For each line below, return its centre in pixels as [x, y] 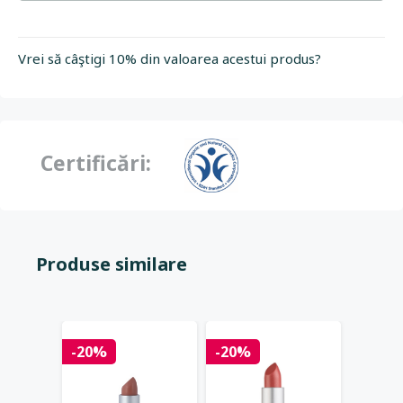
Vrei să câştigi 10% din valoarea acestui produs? [170, 58]
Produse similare [112, 264]
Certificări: [96, 163]
